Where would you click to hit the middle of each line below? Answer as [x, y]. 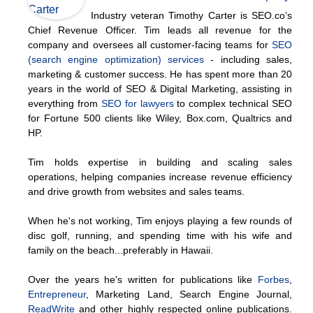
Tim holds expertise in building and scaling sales [160, 162]
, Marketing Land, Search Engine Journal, [189, 294]
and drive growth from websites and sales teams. [136, 191]
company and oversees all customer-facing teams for [150, 44]
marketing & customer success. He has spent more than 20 [160, 74]
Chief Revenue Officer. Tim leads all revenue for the [160, 30]
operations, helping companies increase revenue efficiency [160, 176]
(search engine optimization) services [116, 59]
